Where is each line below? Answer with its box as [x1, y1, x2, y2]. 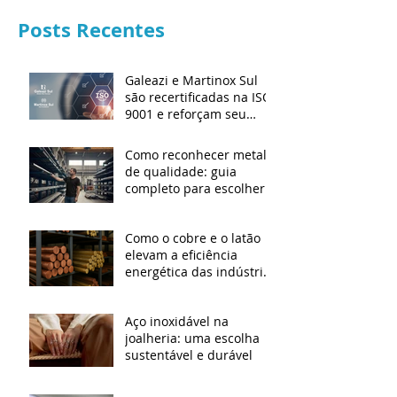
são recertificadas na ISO [125, 89, 272, 105]
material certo [125, 197, 208, 214]
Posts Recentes [18, 16, 165, 43]
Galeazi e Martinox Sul [125, 72, 258, 89]
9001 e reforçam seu [125, 105, 246, 122]
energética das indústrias [125, 263, 276, 280]
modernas [125, 280, 185, 297]
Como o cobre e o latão [125, 230, 261, 246]
